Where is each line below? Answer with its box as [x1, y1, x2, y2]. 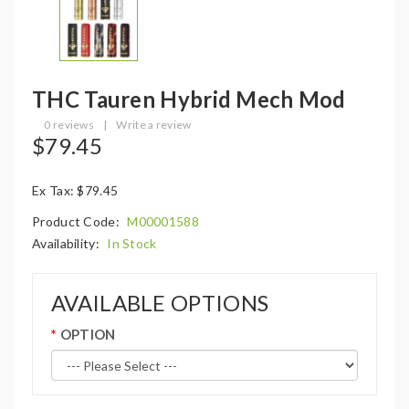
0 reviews [44, 118, 95, 131]
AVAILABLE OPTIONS [51, 289, 269, 316]
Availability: [32, 236, 103, 251]
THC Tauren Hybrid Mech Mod [32, 86, 346, 112]
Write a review [116, 118, 192, 131]
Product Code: [32, 214, 123, 229]
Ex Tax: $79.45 [32, 183, 119, 198]
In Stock [107, 236, 157, 251]
